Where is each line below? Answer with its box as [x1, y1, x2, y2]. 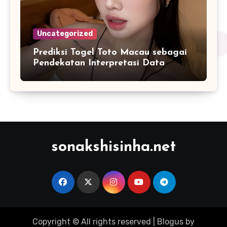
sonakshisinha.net [51, 139, 176, 156]
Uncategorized [37, 29, 93, 39]
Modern [33, 80, 66, 90]
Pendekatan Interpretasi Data [33, 58, 165, 68]
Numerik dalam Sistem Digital [33, 69, 165, 79]
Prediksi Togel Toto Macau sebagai [33, 48, 187, 58]
